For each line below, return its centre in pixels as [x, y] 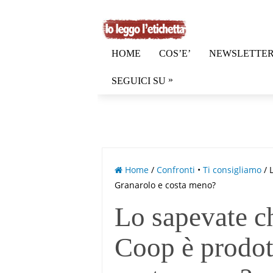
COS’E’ [175, 53]
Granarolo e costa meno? [165, 185]
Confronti [176, 170]
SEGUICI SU [139, 81]
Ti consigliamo [232, 170]
